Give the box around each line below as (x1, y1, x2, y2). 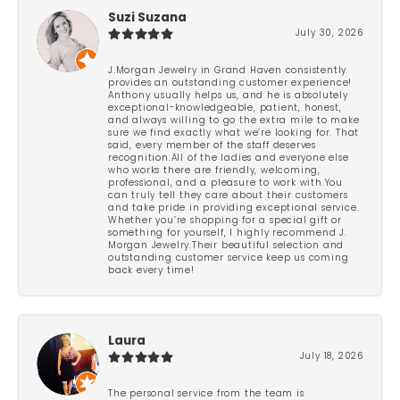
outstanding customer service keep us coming (108, 254, 349, 262)
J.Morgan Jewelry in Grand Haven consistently (108, 66, 347, 75)
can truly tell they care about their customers (108, 191, 348, 200)
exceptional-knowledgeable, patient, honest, (108, 104, 342, 112)
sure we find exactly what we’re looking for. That (108, 129, 360, 137)
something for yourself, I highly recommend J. (108, 229, 348, 237)
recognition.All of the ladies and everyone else (108, 154, 349, 162)
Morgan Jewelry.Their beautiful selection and (108, 241, 345, 250)
